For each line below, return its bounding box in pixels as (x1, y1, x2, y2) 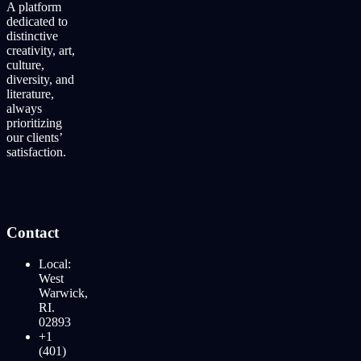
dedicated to (6, 14, 68, 28)
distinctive (6, 28, 58, 43)
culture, (6, 57, 44, 72)
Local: (39, 256, 71, 271)
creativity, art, (6, 43, 75, 57)
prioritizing (6, 115, 62, 130)
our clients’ (6, 130, 62, 144)
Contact (6, 224, 59, 242)
